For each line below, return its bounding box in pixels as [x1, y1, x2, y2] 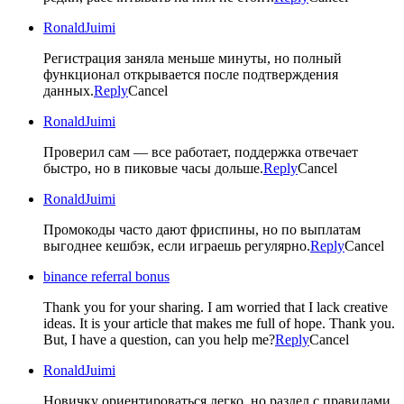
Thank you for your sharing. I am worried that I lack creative [43, 298, 388, 315]
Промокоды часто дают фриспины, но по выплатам [43, 221, 361, 237]
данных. [43, 82, 94, 98]
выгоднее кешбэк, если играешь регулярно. [43, 237, 310, 253]
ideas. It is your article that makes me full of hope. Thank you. [43, 315, 395, 331]
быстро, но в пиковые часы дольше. [43, 160, 263, 176]
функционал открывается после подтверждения [43, 66, 338, 82]
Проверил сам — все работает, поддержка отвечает [43, 143, 358, 160]
